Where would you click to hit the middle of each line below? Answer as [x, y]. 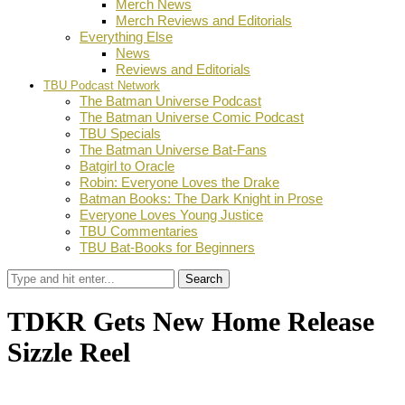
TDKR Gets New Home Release [191, 322]
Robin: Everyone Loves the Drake [179, 182]
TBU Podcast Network [102, 85]
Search [204, 279]
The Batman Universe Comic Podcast [192, 117]
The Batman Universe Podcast [170, 101]
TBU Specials [120, 133]
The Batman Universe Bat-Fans [173, 150]
